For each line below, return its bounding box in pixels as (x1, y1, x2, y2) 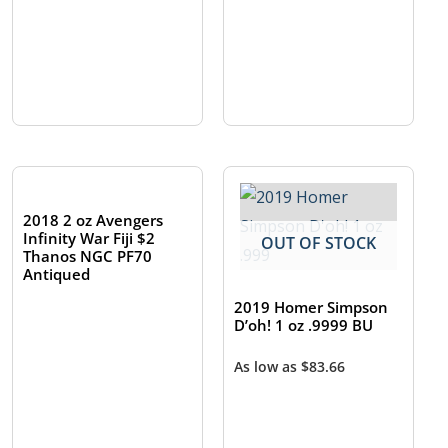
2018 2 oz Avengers (23, 210, 164, 231)
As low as (234, 357, 302, 377)
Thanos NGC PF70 (23, 246, 153, 267)
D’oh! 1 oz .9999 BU (234, 315, 374, 336)
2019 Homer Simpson (234, 297, 389, 318)
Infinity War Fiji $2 (23, 228, 156, 249)
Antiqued (23, 264, 91, 285)
